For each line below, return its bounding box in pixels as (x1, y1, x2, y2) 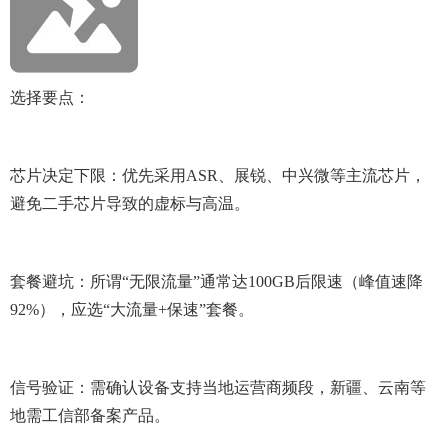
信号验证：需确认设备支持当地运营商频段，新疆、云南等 (10, 378, 426, 396)
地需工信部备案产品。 (10, 406, 170, 424)
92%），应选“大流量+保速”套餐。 (10, 300, 254, 318)
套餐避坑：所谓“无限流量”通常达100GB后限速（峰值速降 (10, 272, 423, 290)
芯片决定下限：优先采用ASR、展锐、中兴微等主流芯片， (10, 166, 426, 184)
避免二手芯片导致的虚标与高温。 (10, 194, 250, 212)
